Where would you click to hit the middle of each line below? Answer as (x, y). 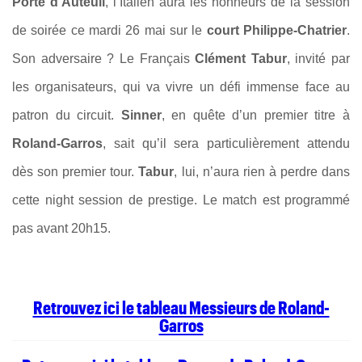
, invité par (318, 59)
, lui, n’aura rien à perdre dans (262, 172)
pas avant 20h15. (61, 228)
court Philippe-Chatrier (277, 30)
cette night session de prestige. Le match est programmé (181, 200)
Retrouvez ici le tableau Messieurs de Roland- (181, 307)
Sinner (141, 115)
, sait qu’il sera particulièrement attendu (226, 143)
